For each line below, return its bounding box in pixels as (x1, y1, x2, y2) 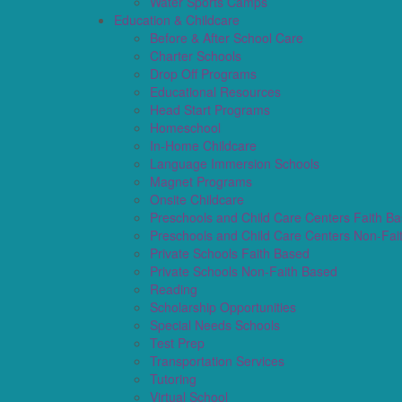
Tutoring (150, 369, 197, 388)
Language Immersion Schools (150, 153, 319, 172)
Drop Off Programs (150, 64, 257, 83)
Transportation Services (150, 351, 284, 370)
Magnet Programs (150, 171, 252, 190)
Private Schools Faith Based (150, 243, 310, 262)
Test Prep (150, 333, 205, 352)
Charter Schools (150, 46, 241, 65)
